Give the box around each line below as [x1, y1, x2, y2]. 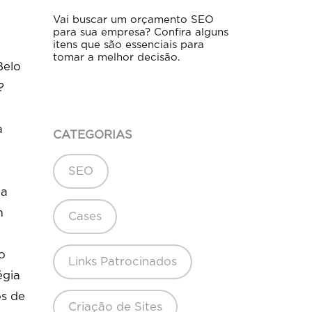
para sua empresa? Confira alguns [53, 27, 228, 38]
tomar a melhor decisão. [53, 52, 180, 63]
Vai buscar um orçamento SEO [53, 15, 214, 26]
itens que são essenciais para [53, 40, 204, 51]
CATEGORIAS [53, 130, 132, 141]
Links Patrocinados [68, 256, 177, 268]
